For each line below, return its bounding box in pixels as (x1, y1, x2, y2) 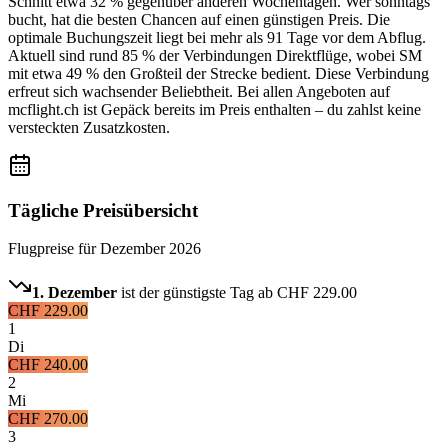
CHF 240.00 (8, 356, 88, 374)
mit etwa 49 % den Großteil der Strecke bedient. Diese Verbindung (8, 64, 429, 82)
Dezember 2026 (100, 240, 201, 258)
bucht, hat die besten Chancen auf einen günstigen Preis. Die (8, 10, 390, 28)
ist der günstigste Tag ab (117, 284, 277, 302)
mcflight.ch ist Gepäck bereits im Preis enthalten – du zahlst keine (8, 100, 421, 118)
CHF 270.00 (8, 410, 88, 428)
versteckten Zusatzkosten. (8, 118, 170, 136)
